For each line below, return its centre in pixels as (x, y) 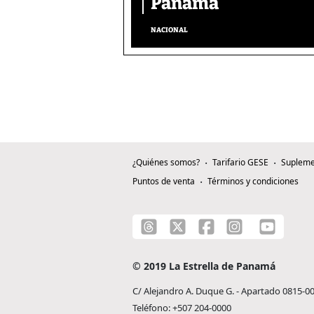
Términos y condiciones (253, 182)
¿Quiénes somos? (166, 163)
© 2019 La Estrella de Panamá (204, 266)
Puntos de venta (164, 182)
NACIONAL (169, 30)
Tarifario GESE (240, 163)
